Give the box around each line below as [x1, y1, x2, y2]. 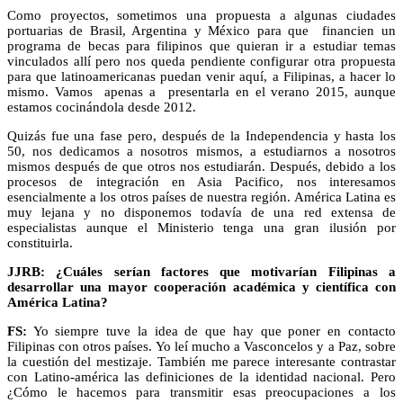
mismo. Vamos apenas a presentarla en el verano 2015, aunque [7, 84, 396, 99]
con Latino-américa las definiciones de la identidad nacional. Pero [7, 369, 396, 384]
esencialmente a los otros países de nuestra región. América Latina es [7, 189, 396, 204]
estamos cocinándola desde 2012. [7, 99, 196, 114]
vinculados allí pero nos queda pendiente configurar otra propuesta [7, 53, 396, 68]
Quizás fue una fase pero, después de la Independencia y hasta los [7, 128, 396, 143]
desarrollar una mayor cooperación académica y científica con [7, 279, 396, 294]
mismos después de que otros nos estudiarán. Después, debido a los [7, 158, 396, 174]
